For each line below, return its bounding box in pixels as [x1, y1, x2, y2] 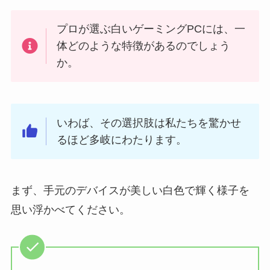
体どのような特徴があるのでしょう [57, 40, 231, 52]
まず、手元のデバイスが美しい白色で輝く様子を [10, 184, 250, 196]
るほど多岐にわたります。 [57, 134, 187, 146]
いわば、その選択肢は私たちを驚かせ [57, 117, 242, 130]
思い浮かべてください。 [10, 203, 130, 216]
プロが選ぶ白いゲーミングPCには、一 [57, 23, 246, 36]
